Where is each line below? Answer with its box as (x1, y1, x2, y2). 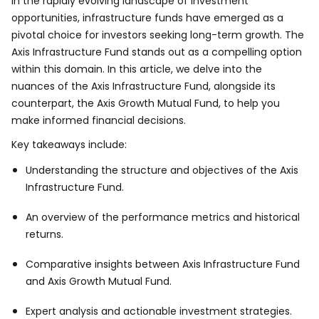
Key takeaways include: (11, 137, 127, 152)
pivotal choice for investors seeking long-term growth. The (11, 28, 304, 42)
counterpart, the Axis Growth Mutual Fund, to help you (11, 96, 280, 110)
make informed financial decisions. (11, 113, 186, 127)
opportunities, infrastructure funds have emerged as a (11, 11, 283, 25)
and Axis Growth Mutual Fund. (26, 274, 172, 288)
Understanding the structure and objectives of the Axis (26, 163, 298, 177)
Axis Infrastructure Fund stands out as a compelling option (11, 45, 302, 59)
